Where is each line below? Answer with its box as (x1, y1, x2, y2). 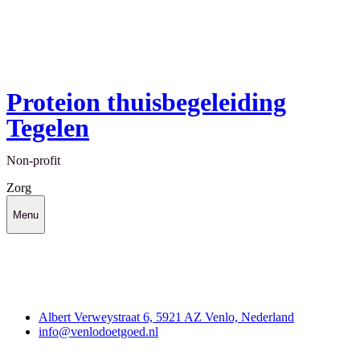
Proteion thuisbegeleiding (6, 88, 286, 117)
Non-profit (6, 153, 60, 168)
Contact (6, 283, 50, 297)
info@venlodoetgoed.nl (39, 325, 158, 339)
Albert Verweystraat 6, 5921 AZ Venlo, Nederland (39, 310, 294, 325)
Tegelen (6, 113, 89, 143)
